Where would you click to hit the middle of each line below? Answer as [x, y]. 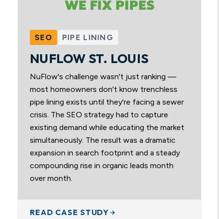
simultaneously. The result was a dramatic [103, 140]
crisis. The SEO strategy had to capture [99, 115]
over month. [51, 178]
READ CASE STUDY [70, 212]
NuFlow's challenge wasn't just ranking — [103, 77]
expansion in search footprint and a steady [105, 153]
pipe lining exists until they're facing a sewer [107, 102]
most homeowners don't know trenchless [104, 89]
